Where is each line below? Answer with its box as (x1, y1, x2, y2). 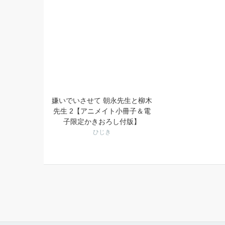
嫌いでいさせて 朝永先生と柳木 (52, 96, 152, 104)
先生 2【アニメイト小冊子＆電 (53, 107, 151, 115)
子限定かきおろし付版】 (63, 118, 141, 126)
